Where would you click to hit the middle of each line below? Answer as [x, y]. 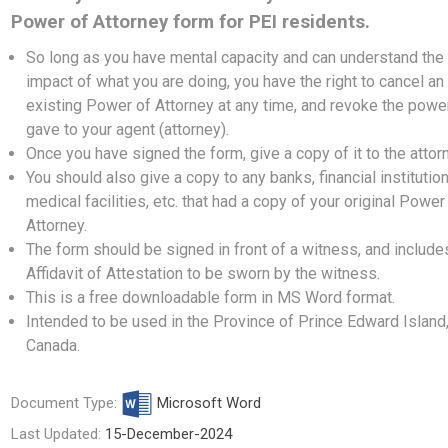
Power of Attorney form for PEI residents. [191, 22]
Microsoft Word [207, 402]
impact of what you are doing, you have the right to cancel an [235, 81]
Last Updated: [58, 434]
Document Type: [66, 402]
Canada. [53, 345]
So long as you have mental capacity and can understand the [235, 57]
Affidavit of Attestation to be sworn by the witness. [203, 273]
